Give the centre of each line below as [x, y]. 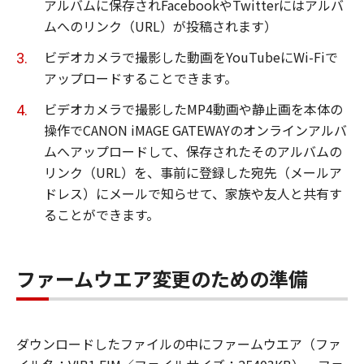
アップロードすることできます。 [141, 78]
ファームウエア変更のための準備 [162, 278]
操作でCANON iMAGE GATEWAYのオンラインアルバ [195, 130]
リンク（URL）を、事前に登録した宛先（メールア [193, 172]
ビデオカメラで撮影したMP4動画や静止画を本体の [193, 109]
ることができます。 [102, 214]
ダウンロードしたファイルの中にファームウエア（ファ [179, 344]
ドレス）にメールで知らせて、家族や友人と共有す [193, 193]
